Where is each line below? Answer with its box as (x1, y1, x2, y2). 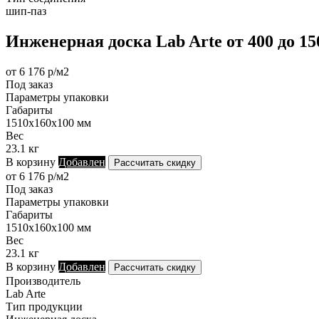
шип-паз (6, 4, 46, 17)
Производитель (6, 274, 80, 287)
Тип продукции (6, 300, 83, 313)
